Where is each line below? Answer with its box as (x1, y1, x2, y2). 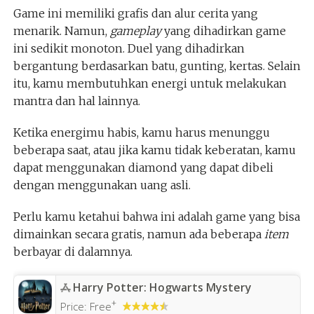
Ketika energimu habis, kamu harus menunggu (13, 125, 270, 139)
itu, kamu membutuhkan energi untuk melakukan (13, 76, 287, 90)
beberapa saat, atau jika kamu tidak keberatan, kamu (13, 142, 296, 157)
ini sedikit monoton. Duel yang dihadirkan (13, 41, 245, 55)
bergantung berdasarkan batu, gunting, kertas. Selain (13, 58, 301, 73)
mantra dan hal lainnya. (13, 93, 140, 108)
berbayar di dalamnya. (13, 244, 132, 259)
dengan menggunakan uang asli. (13, 177, 191, 192)
